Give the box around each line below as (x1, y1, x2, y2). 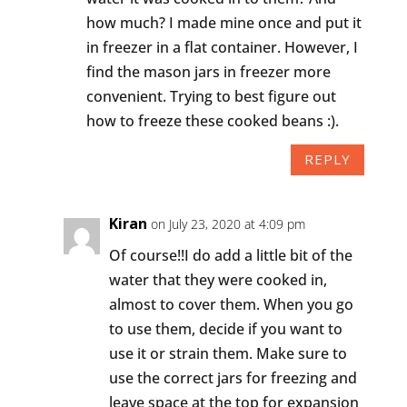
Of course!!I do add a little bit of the (108, 244, 352, 265)
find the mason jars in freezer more (85, 61, 331, 82)
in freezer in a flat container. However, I (85, 36, 358, 57)
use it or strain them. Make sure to (108, 342, 347, 363)
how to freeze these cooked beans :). (85, 110, 339, 131)
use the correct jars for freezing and (108, 367, 357, 388)
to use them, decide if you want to (108, 318, 342, 339)
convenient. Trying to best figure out (85, 85, 336, 106)
